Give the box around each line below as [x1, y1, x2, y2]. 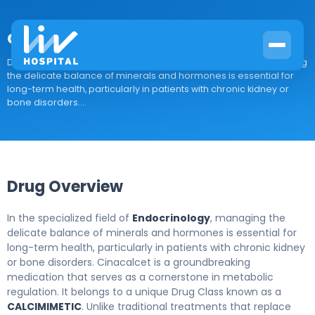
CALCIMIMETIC [7, 300, 82, 314]
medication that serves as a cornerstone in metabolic [7, 270, 274, 284]
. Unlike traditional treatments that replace [82, 300, 291, 314]
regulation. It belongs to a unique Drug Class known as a [7, 285, 281, 299]
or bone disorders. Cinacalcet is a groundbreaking [7, 255, 250, 269]
